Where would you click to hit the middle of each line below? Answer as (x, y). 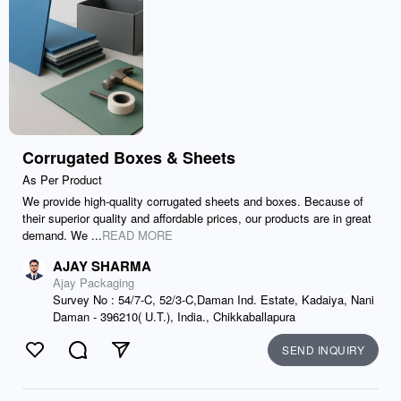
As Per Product (62, 179)
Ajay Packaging (94, 282)
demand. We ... (62, 235)
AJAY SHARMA (102, 266)
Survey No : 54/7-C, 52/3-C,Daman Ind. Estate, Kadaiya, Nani (213, 299)
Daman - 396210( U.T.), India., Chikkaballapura (174, 316)
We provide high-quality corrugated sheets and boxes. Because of (193, 201)
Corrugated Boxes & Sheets (129, 158)
